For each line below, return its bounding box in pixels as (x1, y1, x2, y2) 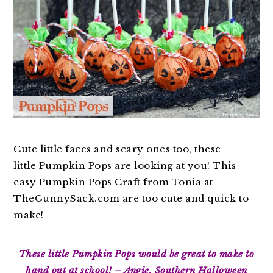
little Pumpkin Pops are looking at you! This (13, 159, 236, 171)
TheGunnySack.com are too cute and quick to (13, 192, 249, 204)
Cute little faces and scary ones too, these (13, 143, 221, 155)
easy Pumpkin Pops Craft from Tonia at (13, 175, 213, 188)
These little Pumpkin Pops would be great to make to (18, 247, 255, 260)
